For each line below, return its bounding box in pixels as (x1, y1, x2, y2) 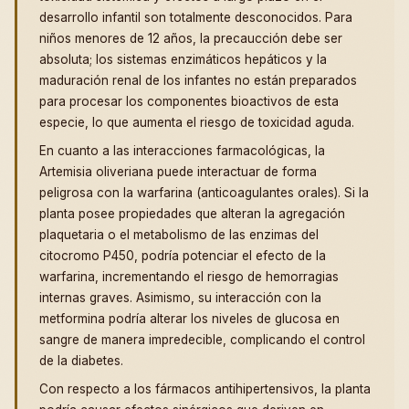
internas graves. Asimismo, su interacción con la (39, 290, 321, 306)
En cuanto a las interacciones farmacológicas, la (39, 143, 325, 159)
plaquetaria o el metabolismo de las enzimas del (39, 227, 319, 243)
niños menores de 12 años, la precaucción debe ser (39, 31, 342, 47)
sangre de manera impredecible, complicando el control (39, 332, 365, 348)
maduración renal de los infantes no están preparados (39, 73, 357, 89)
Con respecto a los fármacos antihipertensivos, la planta (39, 382, 371, 397)
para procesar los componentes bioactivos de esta (39, 94, 339, 110)
